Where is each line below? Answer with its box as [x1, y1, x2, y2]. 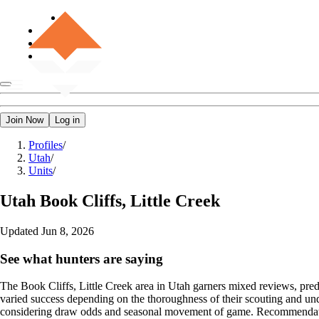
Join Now [6, 115, 43, 125]
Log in [55, 115, 80, 125]
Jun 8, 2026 [41, 224, 94, 237]
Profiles [28, 139, 63, 151]
